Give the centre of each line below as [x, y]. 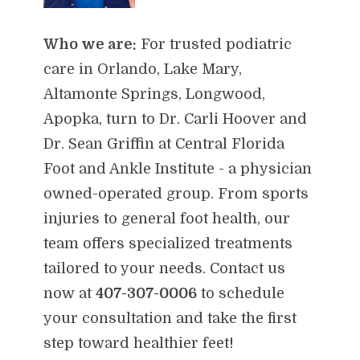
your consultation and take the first [170, 318]
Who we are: [90, 44]
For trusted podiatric [214, 44]
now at [69, 293]
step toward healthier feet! [140, 343]
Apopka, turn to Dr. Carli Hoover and [175, 119]
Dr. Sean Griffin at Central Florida [164, 143]
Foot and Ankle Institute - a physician [177, 168]
